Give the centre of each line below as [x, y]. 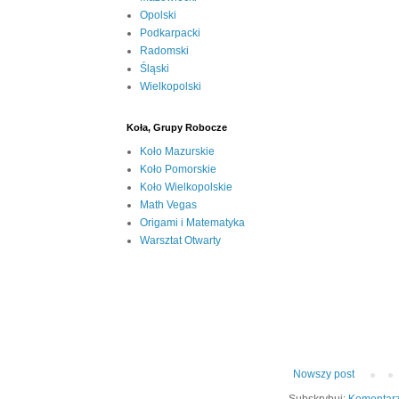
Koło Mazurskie [177, 152]
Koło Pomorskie [178, 170]
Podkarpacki [170, 33]
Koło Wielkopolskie [186, 187]
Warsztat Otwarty [180, 241]
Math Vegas [168, 205]
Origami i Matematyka [192, 223]
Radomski [164, 51]
